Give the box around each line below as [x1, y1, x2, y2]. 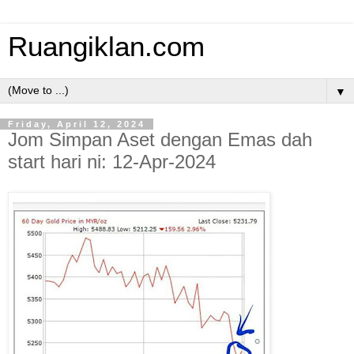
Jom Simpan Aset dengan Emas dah [8, 129, 312, 150]
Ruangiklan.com [8, 32, 205, 62]
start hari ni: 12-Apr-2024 [8, 151, 216, 172]
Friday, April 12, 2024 [8, 119, 145, 129]
